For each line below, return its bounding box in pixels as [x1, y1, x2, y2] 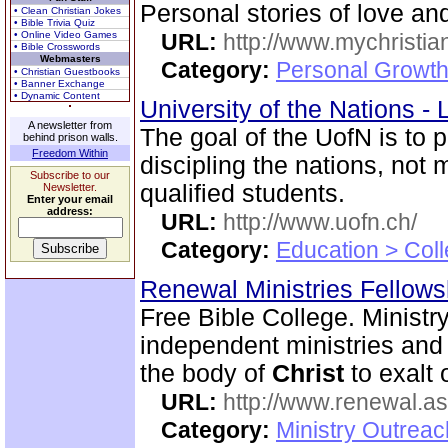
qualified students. [140, 180, 345, 207]
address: [47, 205, 93, 217]
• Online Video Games [14, 29, 117, 40]
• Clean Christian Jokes [14, 5, 121, 16]
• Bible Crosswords [14, 41, 100, 52]
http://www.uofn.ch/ [223, 209, 417, 235]
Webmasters [39, 53, 101, 64]
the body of [140, 360, 272, 387]
